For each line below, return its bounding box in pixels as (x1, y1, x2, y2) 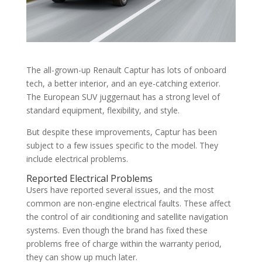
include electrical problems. (26, 153, 128, 164)
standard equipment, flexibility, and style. (26, 104, 180, 116)
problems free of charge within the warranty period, (26, 237, 222, 249)
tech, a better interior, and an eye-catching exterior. (26, 77, 220, 89)
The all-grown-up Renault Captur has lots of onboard (26, 64, 226, 75)
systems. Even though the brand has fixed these (26, 224, 208, 236)
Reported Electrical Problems (26, 171, 153, 185)
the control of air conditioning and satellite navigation (26, 211, 228, 222)
